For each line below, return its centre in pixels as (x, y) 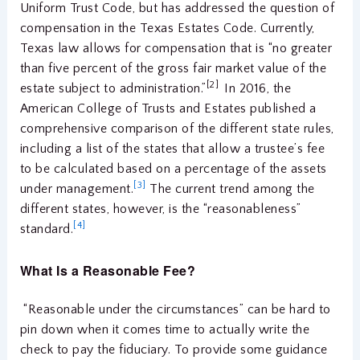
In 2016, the (258, 89)
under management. (77, 189)
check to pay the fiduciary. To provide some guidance (174, 350)
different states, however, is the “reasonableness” (160, 209)
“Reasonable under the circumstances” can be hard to (177, 310)
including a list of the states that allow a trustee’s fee (172, 149)
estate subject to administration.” (113, 89)
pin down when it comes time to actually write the (165, 330)
